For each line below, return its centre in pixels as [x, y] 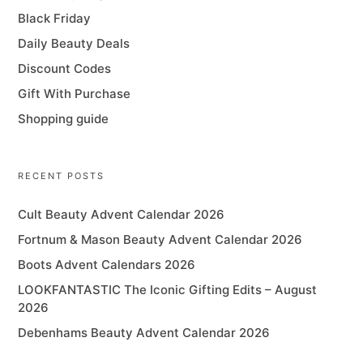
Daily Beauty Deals [74, 44]
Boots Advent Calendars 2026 [107, 265]
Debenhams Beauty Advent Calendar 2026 [144, 333]
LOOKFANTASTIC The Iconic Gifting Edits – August [168, 290]
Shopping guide [64, 119]
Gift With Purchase [75, 94]
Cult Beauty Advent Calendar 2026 [122, 215]
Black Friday [55, 19]
